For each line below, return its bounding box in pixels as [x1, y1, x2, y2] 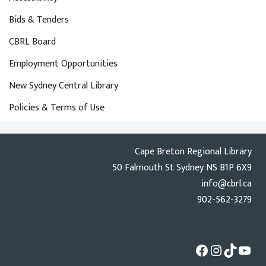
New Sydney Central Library [9, 78, 118, 94]
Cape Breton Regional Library [135, 144, 252, 160]
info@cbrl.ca [201, 176, 252, 192]
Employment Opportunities [9, 56, 118, 72]
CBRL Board [9, 34, 56, 50]
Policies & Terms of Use [9, 100, 104, 116]
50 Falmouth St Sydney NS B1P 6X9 [112, 160, 252, 176]
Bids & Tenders [9, 12, 69, 28]
